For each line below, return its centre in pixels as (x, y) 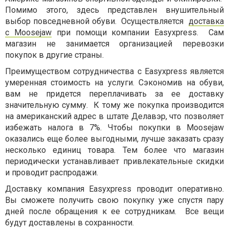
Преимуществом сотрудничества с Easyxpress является (114, 71)
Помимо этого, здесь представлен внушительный (114, 10)
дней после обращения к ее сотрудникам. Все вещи (114, 211)
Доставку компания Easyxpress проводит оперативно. (114, 189)
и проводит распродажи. (52, 173)
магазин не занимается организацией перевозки (114, 44)
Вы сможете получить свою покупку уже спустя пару (114, 200)
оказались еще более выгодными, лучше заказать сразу (114, 139)
